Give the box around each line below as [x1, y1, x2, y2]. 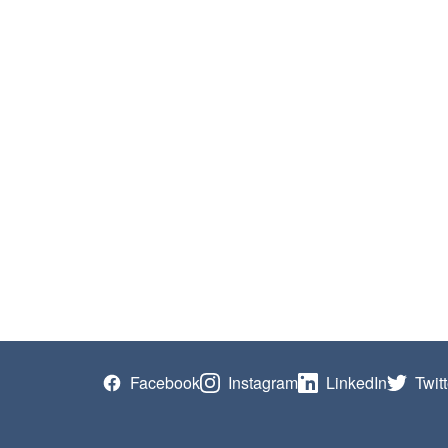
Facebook [130, 371, 200, 394]
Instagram [228, 371, 298, 394]
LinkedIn [326, 371, 387, 394]
